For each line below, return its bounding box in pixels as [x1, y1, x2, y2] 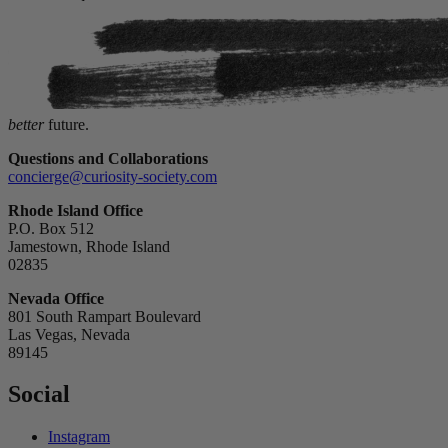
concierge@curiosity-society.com [8, 167, 217, 185]
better [8, 115, 44, 133]
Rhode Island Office [8, 201, 143, 219]
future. [44, 115, 89, 133]
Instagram [48, 428, 110, 446]
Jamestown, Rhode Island [8, 237, 170, 255]
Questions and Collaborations [8, 149, 208, 167]
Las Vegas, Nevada [8, 325, 130, 343]
